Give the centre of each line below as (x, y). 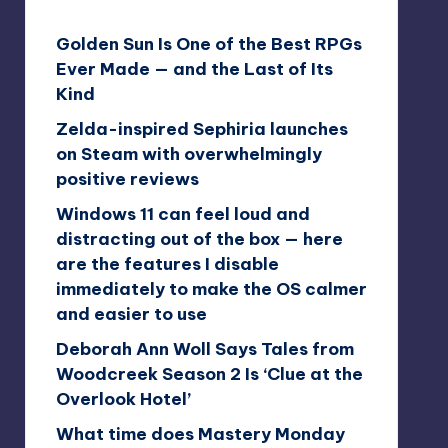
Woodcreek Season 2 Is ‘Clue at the (209, 373)
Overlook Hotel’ (123, 398)
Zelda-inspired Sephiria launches (201, 128)
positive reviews (127, 178)
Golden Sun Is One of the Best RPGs (208, 43)
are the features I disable (167, 263)
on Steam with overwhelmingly (188, 153)
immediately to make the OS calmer (211, 288)
